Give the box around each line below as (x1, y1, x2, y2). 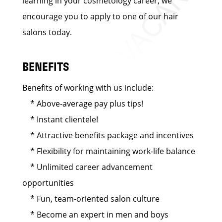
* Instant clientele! (22, 114, 98, 125)
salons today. (22, 27, 72, 38)
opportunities (22, 177, 74, 188)
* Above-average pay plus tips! (22, 98, 143, 109)
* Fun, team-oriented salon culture (22, 193, 160, 204)
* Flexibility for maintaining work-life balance (22, 146, 195, 157)
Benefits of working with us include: (22, 82, 154, 93)
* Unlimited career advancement (22, 162, 153, 172)
